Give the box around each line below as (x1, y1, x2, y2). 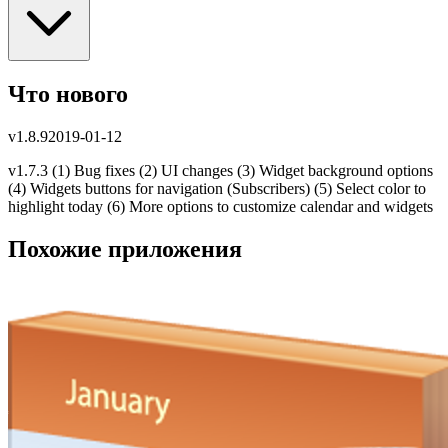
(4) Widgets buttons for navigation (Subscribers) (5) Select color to (8, 179, 426, 197)
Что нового (8, 80, 128, 107)
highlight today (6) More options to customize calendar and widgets (8, 197, 433, 215)
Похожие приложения (8, 235, 242, 262)
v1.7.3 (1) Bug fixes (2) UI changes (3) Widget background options (8, 161, 433, 179)
